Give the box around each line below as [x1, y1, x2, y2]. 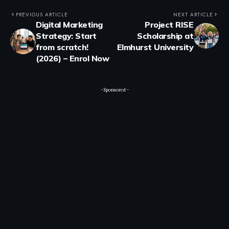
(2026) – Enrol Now [36, 53, 109, 63]
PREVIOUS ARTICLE [16, 10, 68, 18]
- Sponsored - [100, 86, 129, 93]
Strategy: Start [36, 30, 97, 41]
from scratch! [36, 41, 88, 52]
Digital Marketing [36, 19, 103, 30]
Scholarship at [137, 30, 193, 41]
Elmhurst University [117, 41, 193, 52]
